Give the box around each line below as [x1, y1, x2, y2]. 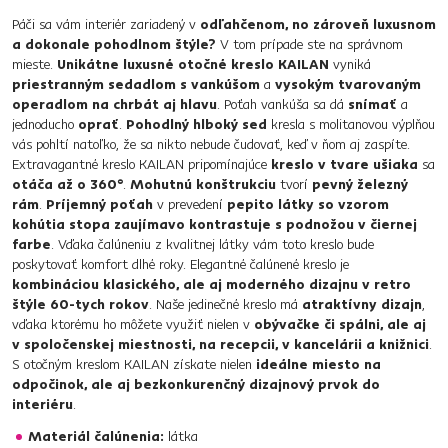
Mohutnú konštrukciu [130, 175, 276, 193]
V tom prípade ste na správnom [216, 35, 403, 53]
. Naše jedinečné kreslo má [149, 295, 302, 313]
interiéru [12, 395, 73, 413]
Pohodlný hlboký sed [126, 115, 271, 133]
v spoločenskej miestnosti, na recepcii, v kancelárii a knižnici [12, 335, 429, 353]
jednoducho [12, 115, 74, 133]
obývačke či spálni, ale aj [254, 315, 426, 333]
